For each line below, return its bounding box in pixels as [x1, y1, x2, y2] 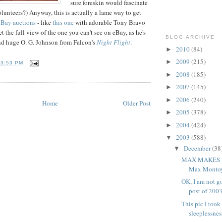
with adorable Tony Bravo [74, 17, 145, 27]
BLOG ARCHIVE [166, 34, 216, 40]
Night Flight [97, 37, 130, 47]
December [183, 144, 212, 153]
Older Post [123, 99, 151, 108]
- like [36, 17, 53, 27]
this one [53, 17, 74, 27]
